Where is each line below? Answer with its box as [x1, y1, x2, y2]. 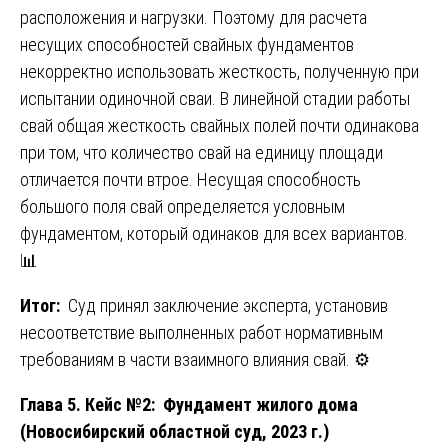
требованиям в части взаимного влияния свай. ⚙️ [20, 348, 370, 370]
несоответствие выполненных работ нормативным [20, 321, 383, 343]
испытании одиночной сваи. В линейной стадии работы [20, 87, 410, 109]
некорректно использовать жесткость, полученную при [20, 60, 419, 82]
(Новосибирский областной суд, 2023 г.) [20, 420, 329, 442]
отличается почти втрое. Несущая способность [20, 168, 361, 190]
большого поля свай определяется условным [20, 195, 345, 217]
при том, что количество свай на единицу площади [20, 141, 383, 163]
